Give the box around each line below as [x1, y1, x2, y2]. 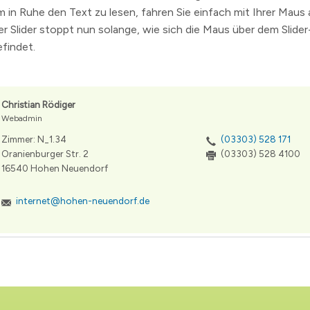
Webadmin [1, 113, 42, 124]
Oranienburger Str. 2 [1, 148, 89, 160]
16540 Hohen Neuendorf [1, 163, 108, 174]
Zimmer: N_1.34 [1, 134, 66, 145]
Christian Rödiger [1, 99, 75, 111]
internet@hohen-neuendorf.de [16, 195, 149, 207]
